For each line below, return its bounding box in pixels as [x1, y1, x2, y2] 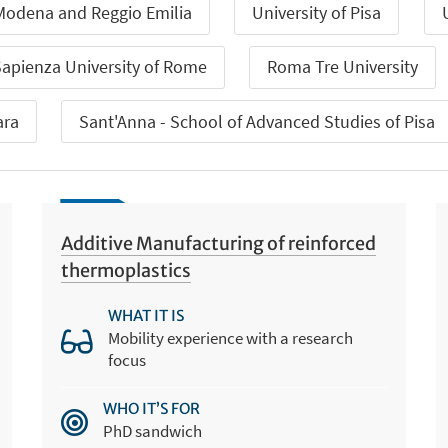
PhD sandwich [103, 419, 203, 442]
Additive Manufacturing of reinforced [61, 232, 377, 256]
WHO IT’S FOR [103, 398, 201, 418]
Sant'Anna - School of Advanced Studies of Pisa [79, 109, 436, 133]
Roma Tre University [267, 55, 419, 79]
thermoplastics [61, 259, 192, 283]
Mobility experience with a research [108, 327, 354, 350]
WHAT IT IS [108, 306, 185, 326]
